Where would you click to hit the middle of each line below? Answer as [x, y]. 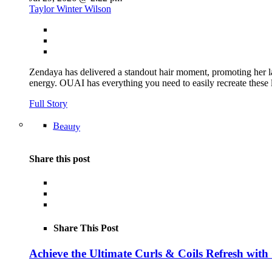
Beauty [67, 126]
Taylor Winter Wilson [70, 8]
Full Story [48, 103]
